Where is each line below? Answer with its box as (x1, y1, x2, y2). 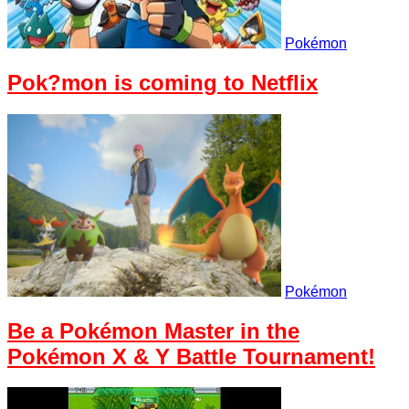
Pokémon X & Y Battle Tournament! (7, 343, 375, 369)
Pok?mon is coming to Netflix (7, 69, 318, 95)
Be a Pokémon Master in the (7, 318, 299, 343)
